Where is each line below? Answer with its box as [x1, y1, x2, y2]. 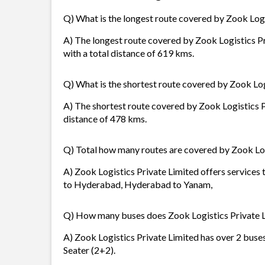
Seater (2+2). [63, 244, 115, 256]
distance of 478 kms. [63, 113, 147, 124]
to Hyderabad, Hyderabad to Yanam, [63, 179, 212, 190]
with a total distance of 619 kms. [63, 47, 194, 59]
